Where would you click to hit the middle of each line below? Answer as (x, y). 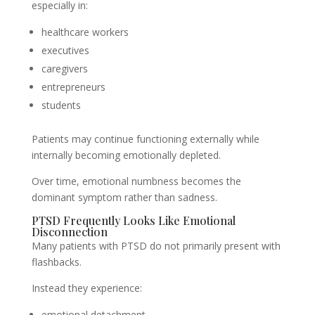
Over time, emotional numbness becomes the (136, 181)
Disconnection (69, 232)
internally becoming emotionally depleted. (126, 155)
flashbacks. (56, 262)
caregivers (64, 69)
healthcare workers (85, 32)
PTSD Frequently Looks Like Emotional (133, 220)
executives (65, 50)
